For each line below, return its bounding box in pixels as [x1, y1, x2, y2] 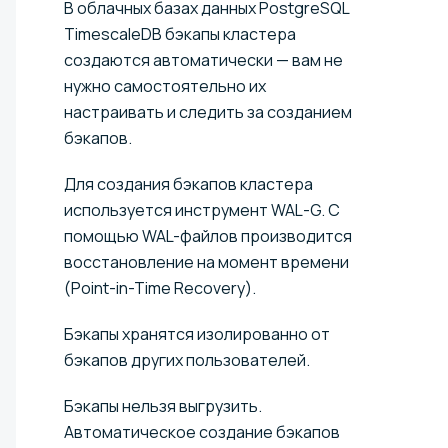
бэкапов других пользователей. [64, 349, 310, 372]
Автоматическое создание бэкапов [64, 421, 340, 444]
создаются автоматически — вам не [64, 49, 343, 72]
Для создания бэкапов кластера [64, 173, 313, 196]
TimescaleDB [64, 23, 162, 46]
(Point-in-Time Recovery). [64, 277, 256, 300]
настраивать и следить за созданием [64, 101, 352, 124]
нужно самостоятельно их [64, 75, 266, 98]
